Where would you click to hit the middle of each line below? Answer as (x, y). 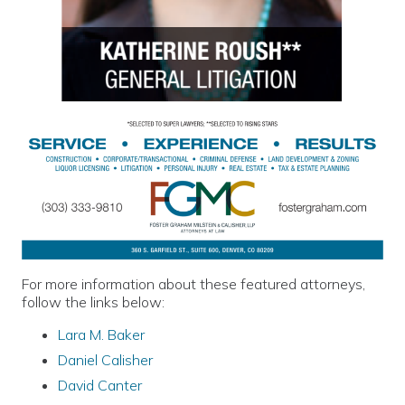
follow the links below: (93, 301)
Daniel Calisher (105, 359)
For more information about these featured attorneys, (193, 283)
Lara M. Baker (101, 334)
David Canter (100, 385)
